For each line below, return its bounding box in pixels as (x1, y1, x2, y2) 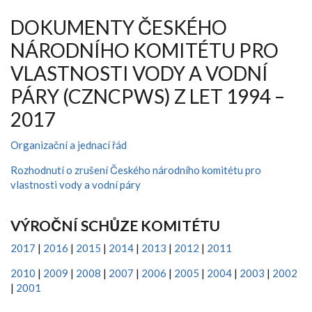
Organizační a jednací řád (10, 139, 127, 151)
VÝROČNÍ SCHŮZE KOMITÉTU (10, 217, 220, 234)
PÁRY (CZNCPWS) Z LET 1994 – (10, 84, 285, 108)
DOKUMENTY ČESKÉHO (10, 15, 227, 39)
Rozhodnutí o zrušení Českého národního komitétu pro (10, 164, 261, 176)
